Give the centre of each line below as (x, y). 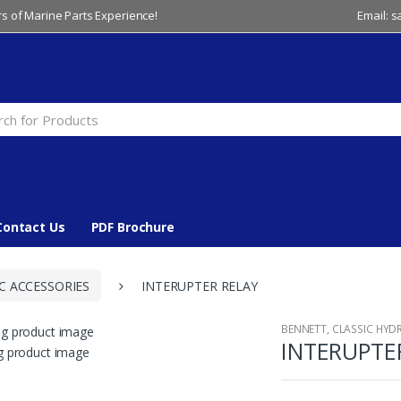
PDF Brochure (132, 227)
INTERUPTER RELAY (200, 286)
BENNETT (304, 329)
